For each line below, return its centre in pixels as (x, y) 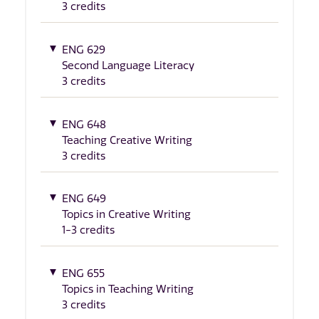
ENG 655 (83, 273)
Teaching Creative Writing (127, 140)
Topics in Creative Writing (126, 215)
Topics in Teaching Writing (128, 289)
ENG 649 (84, 199)
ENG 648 (84, 124)
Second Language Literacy (128, 66)
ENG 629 (84, 50)
